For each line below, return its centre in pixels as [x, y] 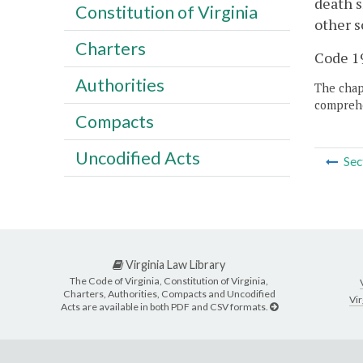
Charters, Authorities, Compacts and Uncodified [169, 293]
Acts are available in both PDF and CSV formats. [165, 306]
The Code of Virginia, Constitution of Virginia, [169, 280]
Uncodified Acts [137, 158]
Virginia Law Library [174, 265]
